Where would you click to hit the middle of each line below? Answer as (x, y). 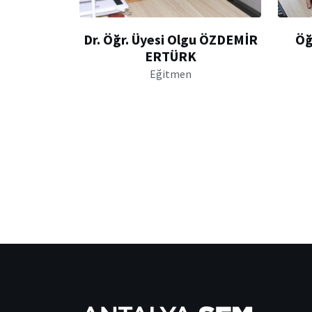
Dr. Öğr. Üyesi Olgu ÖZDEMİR (170, 39)
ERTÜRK (170, 56)
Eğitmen (170, 73)
